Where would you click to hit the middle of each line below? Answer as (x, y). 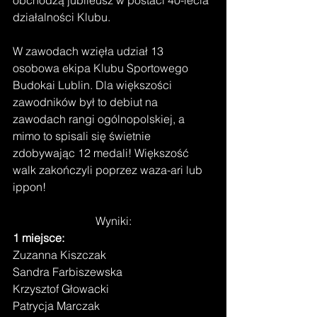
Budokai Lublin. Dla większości (94, 85)
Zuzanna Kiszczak (59, 254)
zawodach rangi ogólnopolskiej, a (100, 119)
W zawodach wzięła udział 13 (90, 51)
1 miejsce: (39, 237)
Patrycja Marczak (56, 305)
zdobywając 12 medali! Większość (102, 152)
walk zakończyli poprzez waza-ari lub (109, 169)
